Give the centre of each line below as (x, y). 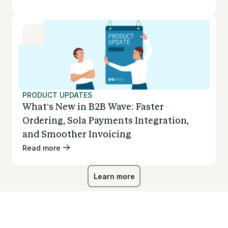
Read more (41, 148)
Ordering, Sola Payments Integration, (106, 121)
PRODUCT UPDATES (57, 95)
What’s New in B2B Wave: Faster (93, 107)
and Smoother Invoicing (77, 135)
